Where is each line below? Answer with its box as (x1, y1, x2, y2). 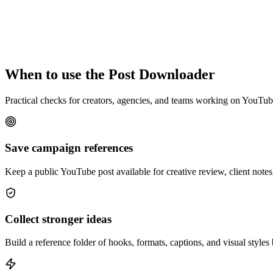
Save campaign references (5, 141, 133, 155)
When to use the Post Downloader (5, 66, 215, 83)
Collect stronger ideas (5, 212, 112, 225)
